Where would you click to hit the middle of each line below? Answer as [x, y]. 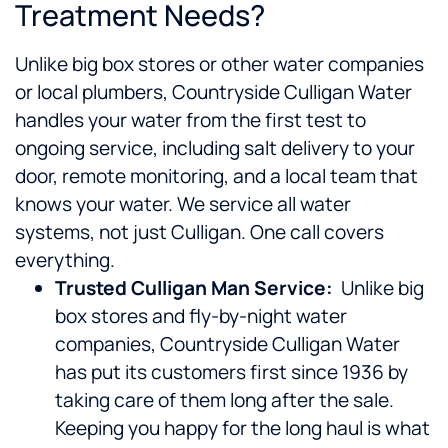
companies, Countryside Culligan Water [227, 344]
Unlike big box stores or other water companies [219, 64]
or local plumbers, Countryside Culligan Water [213, 92]
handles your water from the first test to [190, 120]
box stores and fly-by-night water [201, 316]
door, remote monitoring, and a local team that [216, 176]
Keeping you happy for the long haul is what [242, 428]
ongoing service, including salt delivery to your [215, 148]
